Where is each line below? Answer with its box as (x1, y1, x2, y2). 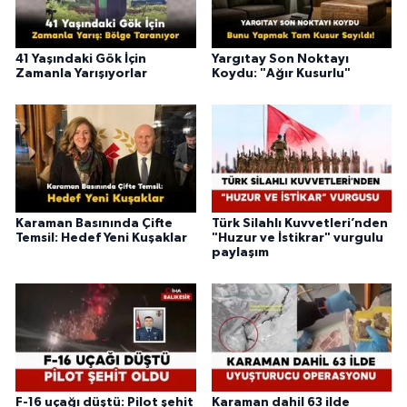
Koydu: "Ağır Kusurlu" (211, 67, 351, 81)
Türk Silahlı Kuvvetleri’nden (211, 217, 388, 230)
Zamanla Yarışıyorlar (15, 67, 147, 81)
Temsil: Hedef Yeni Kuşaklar (15, 232, 187, 244)
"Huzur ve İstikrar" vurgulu (211, 232, 383, 244)
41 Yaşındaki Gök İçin (15, 53, 146, 66)
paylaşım (211, 246, 269, 259)
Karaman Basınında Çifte (15, 217, 173, 230)
